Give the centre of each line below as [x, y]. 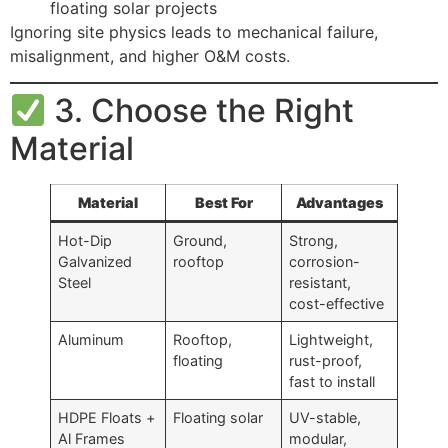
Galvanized [95, 262]
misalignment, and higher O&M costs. [150, 55]
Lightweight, [331, 340]
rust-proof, [326, 361]
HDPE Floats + [107, 418]
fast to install [332, 382]
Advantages [339, 203]
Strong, [314, 241]
